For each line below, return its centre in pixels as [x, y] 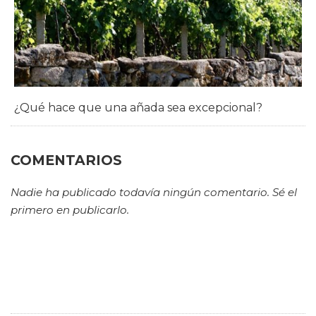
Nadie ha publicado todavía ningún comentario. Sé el [154, 193]
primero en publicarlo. [70, 210]
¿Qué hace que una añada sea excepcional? [138, 108]
